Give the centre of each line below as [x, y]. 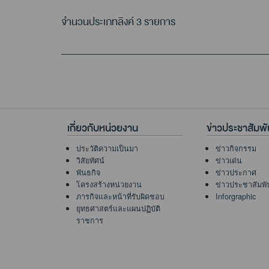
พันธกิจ [88, 172]
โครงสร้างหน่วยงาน [109, 184]
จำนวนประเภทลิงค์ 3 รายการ [118, 22]
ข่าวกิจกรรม [236, 148]
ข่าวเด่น [229, 160]
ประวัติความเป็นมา [107, 148]
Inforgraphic [236, 196]
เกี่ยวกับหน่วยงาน [103, 128]
